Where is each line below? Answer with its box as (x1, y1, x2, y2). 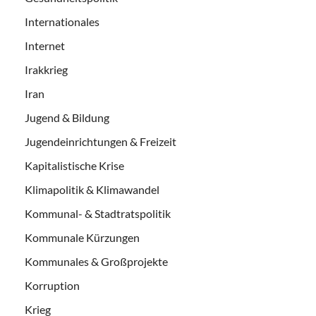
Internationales (25, 14, 99, 28)
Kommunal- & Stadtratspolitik (25, 206, 171, 220)
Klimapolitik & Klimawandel (25, 182, 159, 196)
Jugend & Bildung (25, 110, 109, 124)
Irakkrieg (25, 62, 68, 76)
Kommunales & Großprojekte (25, 254, 168, 268)
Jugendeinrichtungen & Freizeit (25, 134, 176, 148)
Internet (25, 38, 65, 52)
